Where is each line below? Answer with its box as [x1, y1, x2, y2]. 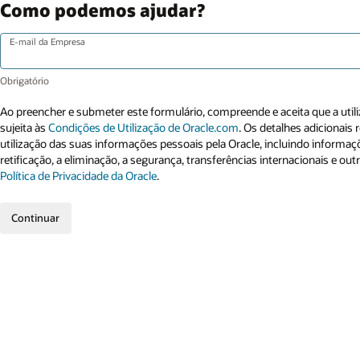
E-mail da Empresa [9, 35, 85, 47]
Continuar [11, 211, 60, 225]
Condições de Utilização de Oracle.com [48, 120, 239, 136]
